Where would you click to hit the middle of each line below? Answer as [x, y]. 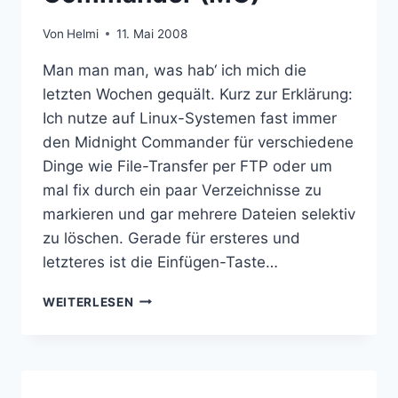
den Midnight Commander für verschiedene [198, 142]
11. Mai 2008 [152, 33]
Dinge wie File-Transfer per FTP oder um [187, 166]
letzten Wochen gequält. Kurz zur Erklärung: [198, 94]
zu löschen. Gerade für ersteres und [171, 238]
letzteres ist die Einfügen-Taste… [160, 262]
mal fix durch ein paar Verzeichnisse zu [182, 190]
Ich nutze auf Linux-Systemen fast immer [190, 118]
